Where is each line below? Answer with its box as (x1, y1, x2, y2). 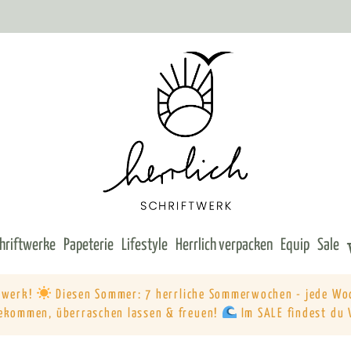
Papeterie (63, 237, 114, 253)
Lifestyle (121, 237, 168, 253)
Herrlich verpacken (175, 237, 273, 253)
